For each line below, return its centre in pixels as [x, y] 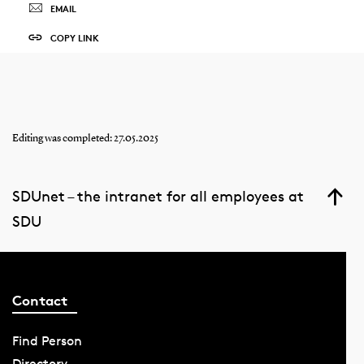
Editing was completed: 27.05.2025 [85, 138]
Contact [39, 301]
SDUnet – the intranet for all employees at [158, 195]
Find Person [47, 341]
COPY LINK [74, 37]
